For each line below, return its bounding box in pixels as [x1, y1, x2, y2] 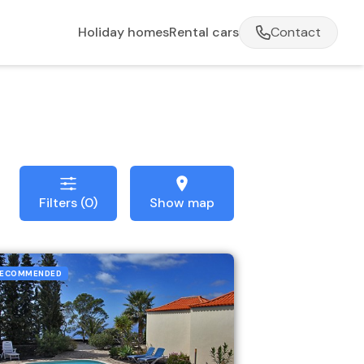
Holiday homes [78, 24, 169, 41]
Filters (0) [39, 194, 97, 212]
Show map [149, 194, 214, 212]
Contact [271, 24, 321, 41]
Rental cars [169, 24, 239, 41]
